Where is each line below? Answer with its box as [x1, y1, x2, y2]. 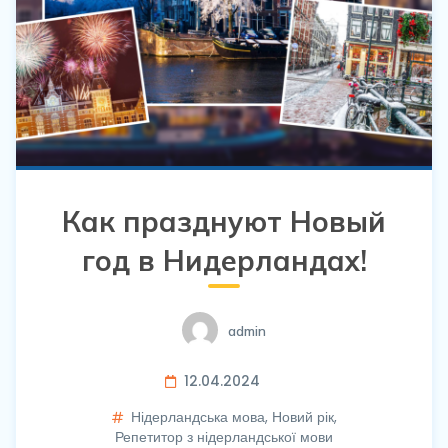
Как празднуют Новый [62, 204, 386, 240]
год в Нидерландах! [81, 243, 367, 279]
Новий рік [271, 408, 334, 428]
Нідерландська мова [130, 408, 265, 428]
